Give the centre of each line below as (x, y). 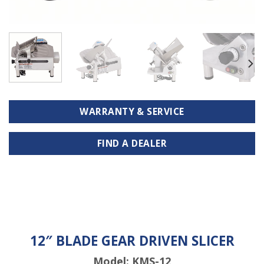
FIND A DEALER (132, 143)
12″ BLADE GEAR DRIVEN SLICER (132, 240)
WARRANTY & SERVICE (132, 111)
